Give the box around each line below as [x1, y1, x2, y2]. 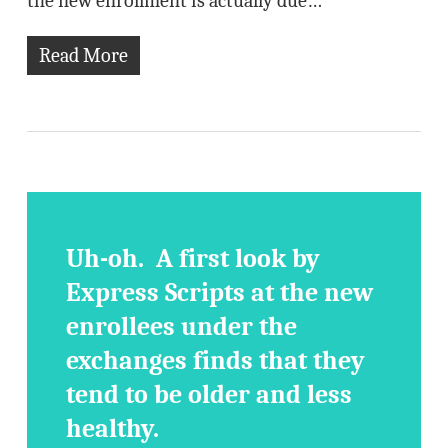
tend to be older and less [66, 380, 353, 410]
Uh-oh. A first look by [66, 244, 321, 274]
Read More [38, 44, 128, 67]
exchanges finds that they [66, 346, 366, 376]
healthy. [66, 414, 160, 444]
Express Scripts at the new [66, 278, 374, 308]
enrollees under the [66, 312, 298, 342]
